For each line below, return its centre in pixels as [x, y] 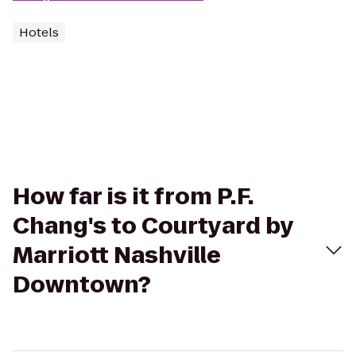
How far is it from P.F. [133, 197]
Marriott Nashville [117, 255]
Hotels [39, 32]
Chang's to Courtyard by [153, 226]
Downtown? [82, 285]
